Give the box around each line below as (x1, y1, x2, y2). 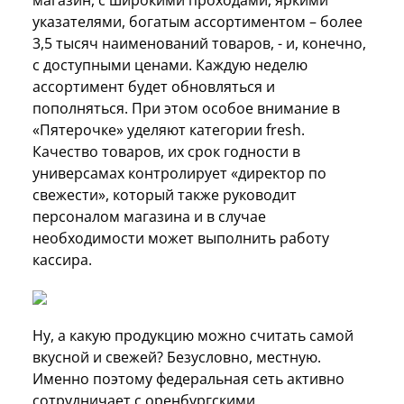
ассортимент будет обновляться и (32, 76, 275, 96)
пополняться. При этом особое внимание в (32, 97, 340, 118)
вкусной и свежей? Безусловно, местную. (32, 346, 321, 367)
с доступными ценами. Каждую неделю (32, 54, 308, 75)
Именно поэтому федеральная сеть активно (32, 368, 344, 389)
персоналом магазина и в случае (32, 206, 266, 226)
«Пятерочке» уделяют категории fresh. (32, 119, 305, 140)
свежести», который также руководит (32, 184, 297, 205)
